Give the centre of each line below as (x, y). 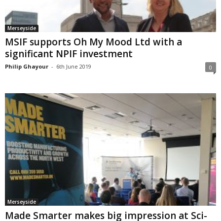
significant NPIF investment (69, 54)
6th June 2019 (74, 66)
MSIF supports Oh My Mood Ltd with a (93, 42)
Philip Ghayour (27, 66)
